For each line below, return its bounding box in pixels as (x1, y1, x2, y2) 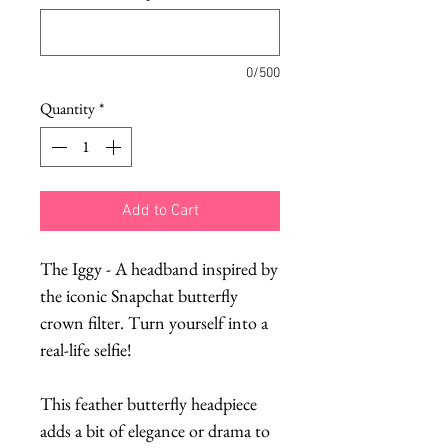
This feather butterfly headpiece (40, 391, 257, 415)
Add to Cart (121, 200, 199, 221)
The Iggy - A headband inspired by (40, 256, 278, 280)
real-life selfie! (40, 337, 132, 361)
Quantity (40, 97, 95, 119)
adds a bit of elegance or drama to (40, 418, 270, 442)
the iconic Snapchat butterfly (40, 283, 238, 307)
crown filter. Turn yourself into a (40, 310, 268, 334)
